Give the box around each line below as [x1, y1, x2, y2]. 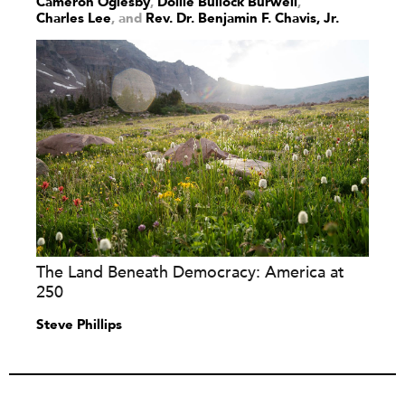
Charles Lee [36, 9, 111, 27]
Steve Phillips [36, 316, 122, 334]
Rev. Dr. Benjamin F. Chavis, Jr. [146, 9, 339, 27]
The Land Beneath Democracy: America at [36, 261, 344, 284]
